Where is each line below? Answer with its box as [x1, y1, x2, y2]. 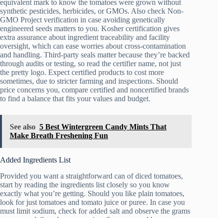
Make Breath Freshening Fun [10, 131, 108, 140]
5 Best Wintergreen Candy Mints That [39, 123, 166, 131]
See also [10, 123, 36, 131]
